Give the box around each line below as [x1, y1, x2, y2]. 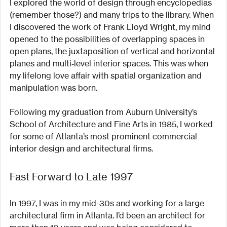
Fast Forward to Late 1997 [10, 170, 133, 183]
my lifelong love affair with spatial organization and [10, 70, 204, 81]
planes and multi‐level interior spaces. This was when [10, 58, 210, 68]
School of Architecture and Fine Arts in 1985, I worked [10, 119, 215, 129]
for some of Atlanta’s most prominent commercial [10, 131, 199, 141]
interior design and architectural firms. [10, 143, 153, 154]
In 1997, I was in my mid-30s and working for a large [10, 198, 206, 208]
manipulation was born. [10, 82, 97, 93]
